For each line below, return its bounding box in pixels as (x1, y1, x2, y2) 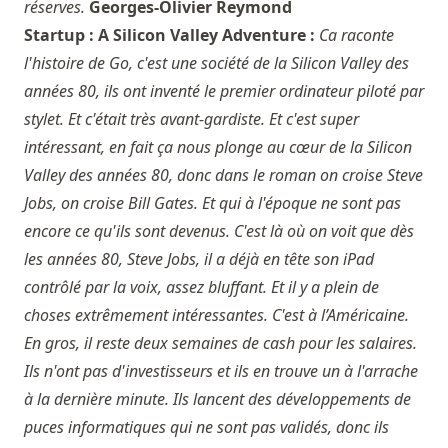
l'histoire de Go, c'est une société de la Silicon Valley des (24, 52, 409, 75)
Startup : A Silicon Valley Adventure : (24, 24, 319, 47)
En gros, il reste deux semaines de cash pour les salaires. (24, 332, 417, 355)
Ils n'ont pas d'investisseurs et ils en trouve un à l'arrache (24, 360, 418, 383)
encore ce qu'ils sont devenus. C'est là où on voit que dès (24, 220, 414, 243)
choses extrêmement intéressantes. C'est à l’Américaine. (24, 304, 409, 327)
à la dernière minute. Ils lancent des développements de (24, 388, 411, 411)
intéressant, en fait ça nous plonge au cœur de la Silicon (24, 136, 412, 159)
